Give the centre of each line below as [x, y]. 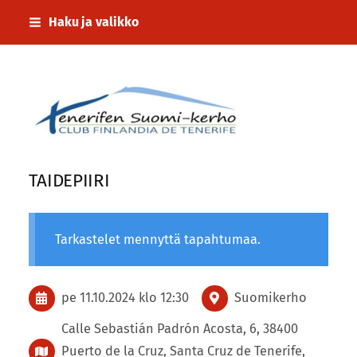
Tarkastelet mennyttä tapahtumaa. [157, 239]
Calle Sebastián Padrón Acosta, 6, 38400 [179, 328]
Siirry [24, 19]
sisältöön [36, 63]
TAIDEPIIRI [69, 181]
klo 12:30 [163, 298]
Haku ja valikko [93, 22]
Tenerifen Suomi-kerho [218, 115]
